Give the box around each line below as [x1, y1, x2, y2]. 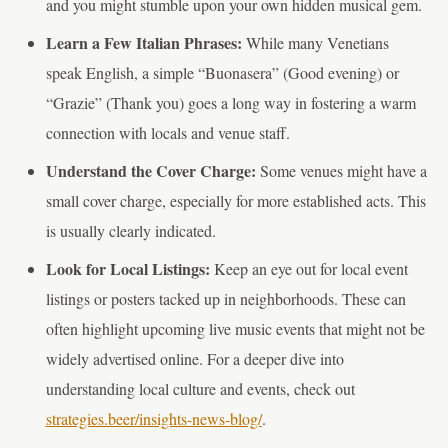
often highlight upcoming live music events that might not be [45, 318, 425, 340]
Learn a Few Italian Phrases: [45, 31, 242, 55]
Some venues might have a [255, 160, 427, 182]
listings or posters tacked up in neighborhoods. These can [45, 288, 406, 310]
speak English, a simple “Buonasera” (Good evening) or [45, 62, 399, 84]
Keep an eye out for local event [209, 258, 408, 280]
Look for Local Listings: [45, 257, 210, 281]
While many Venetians [241, 32, 389, 54]
